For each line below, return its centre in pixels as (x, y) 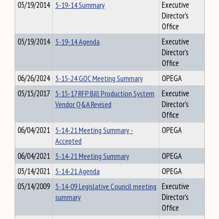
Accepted (68, 141)
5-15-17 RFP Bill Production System (105, 93)
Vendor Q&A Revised (83, 104)
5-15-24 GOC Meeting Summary (99, 78)
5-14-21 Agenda (77, 171)
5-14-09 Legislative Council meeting (106, 186)
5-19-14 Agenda (77, 42)
